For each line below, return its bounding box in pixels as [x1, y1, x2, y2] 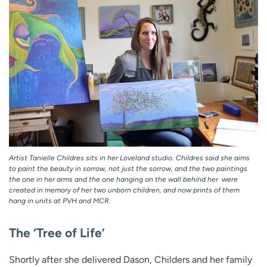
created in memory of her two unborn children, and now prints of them [9, 185, 240, 194]
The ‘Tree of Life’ [9, 225, 105, 241]
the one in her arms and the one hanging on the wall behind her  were [9, 175, 238, 184]
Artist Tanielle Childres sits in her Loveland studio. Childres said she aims [9, 153, 250, 162]
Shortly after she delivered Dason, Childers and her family [9, 254, 252, 266]
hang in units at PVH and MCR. [9, 196, 111, 205]
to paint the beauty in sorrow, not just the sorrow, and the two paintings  [9, 164, 249, 173]
